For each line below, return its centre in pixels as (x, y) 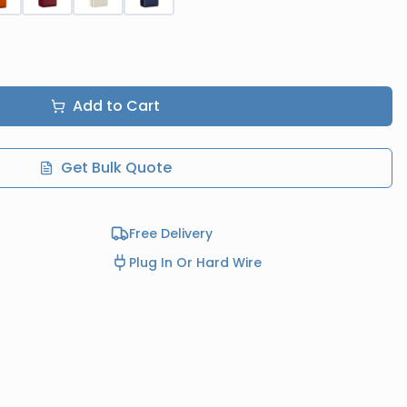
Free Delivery (171, 233)
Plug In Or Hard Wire (195, 263)
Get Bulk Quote (116, 168)
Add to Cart (116, 106)
